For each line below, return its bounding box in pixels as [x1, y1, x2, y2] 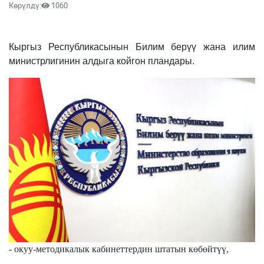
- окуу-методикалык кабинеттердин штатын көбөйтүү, [9, 243, 229, 254]
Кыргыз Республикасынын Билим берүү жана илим [9, 42, 255, 52]
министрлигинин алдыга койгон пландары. [9, 56, 194, 67]
